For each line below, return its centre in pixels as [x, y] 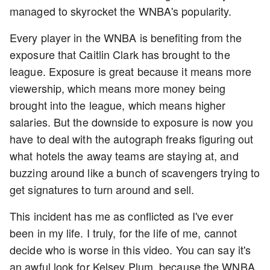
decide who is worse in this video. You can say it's [130, 250]
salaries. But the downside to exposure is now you [131, 122]
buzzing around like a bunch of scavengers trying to [135, 172]
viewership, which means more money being [118, 88]
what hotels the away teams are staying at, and [124, 155]
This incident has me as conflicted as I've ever [121, 216]
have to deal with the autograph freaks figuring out [132, 139]
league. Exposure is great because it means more [130, 71]
